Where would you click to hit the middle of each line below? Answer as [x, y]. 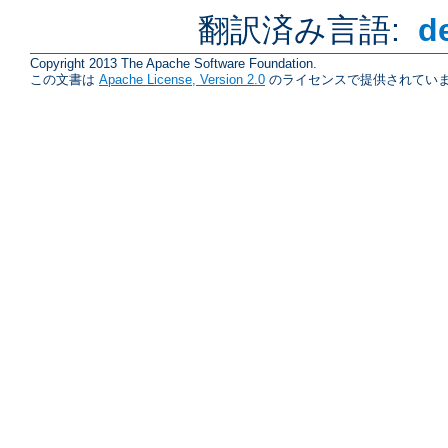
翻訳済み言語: [304, 30]
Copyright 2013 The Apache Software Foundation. [173, 64]
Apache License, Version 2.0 [182, 80]
